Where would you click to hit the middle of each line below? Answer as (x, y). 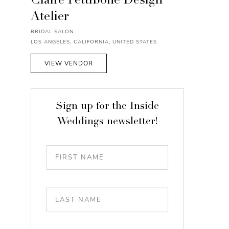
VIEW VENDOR (69, 63)
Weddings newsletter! (107, 122)
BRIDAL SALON (52, 32)
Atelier (50, 17)
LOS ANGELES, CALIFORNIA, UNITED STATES (94, 42)
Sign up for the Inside (107, 107)
